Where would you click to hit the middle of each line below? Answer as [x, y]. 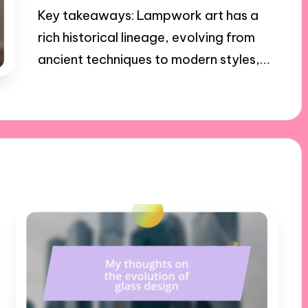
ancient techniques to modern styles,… [153, 60]
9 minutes [140, 90]
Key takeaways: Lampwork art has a [148, 16]
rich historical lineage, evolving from [146, 38]
